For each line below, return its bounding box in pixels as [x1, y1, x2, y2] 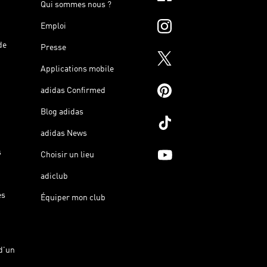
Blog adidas [41, 107, 83, 116]
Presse [41, 43, 66, 52]
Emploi [41, 21, 66, 30]
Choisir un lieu [41, 150, 94, 159]
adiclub [41, 172, 68, 181]
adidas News [41, 129, 87, 138]
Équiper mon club [41, 193, 105, 202]
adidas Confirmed [41, 86, 105, 95]
